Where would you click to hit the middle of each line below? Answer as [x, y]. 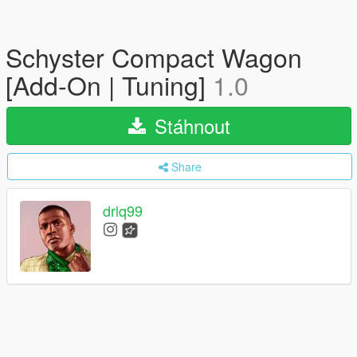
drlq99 [123, 211]
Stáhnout [189, 126]
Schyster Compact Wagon [154, 57]
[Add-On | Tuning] [109, 84]
